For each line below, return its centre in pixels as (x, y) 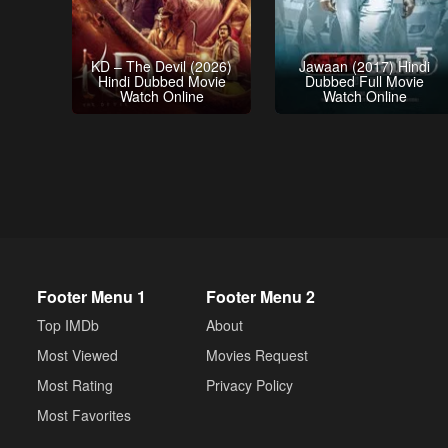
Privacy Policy (249, 385)
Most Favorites (84, 415)
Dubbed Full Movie (365, 80)
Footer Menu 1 (91, 296)
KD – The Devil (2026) (162, 65)
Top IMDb (68, 325)
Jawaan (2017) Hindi (365, 65)
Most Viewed (77, 355)
